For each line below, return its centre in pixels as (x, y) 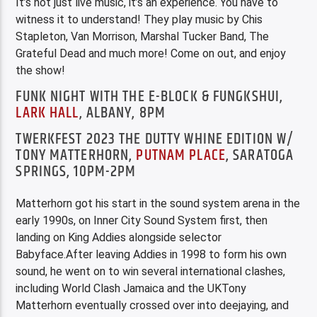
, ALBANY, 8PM (122, 113)
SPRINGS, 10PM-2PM (76, 171)
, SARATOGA (260, 155)
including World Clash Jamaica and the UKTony (131, 288)
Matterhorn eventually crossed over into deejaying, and (152, 305)
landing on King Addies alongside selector (119, 237)
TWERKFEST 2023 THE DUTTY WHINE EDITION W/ (155, 139)
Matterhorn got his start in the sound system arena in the (158, 203)
